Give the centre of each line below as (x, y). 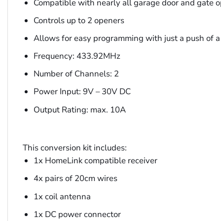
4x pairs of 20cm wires (75, 179)
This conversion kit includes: (75, 148)
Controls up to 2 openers (79, 21)
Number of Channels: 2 (76, 74)
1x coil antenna (62, 196)
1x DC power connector (77, 214)
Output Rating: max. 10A (79, 110)
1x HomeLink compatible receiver (95, 161)
